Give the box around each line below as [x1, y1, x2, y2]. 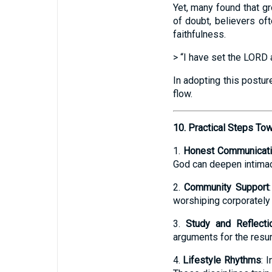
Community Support [184, 182, 270, 193]
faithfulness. [172, 29, 226, 40]
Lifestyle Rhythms [183, 254, 262, 266]
